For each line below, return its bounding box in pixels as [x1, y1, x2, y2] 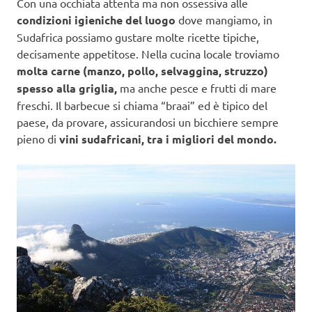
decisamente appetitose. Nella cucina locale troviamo [17, 46, 279, 61]
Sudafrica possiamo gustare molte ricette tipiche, [17, 29, 259, 44]
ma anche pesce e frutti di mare [117, 80, 276, 95]
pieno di [17, 131, 56, 146]
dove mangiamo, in [175, 12, 272, 26]
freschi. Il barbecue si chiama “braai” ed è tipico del [17, 97, 267, 112]
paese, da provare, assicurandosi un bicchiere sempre [17, 114, 279, 129]
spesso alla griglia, [17, 80, 117, 95]
